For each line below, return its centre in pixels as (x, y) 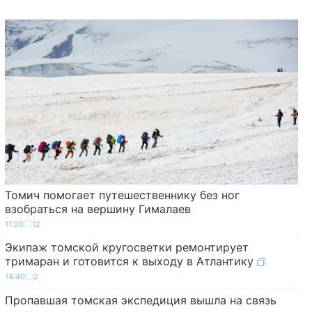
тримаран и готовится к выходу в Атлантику (131, 262)
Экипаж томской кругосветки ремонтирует (126, 248)
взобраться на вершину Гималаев (97, 209)
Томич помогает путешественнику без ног (122, 195)
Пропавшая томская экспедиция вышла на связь (140, 300)
